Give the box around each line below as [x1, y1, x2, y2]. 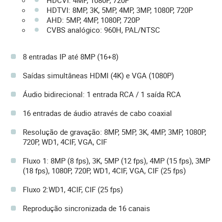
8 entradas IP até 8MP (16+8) [23, 51, 118, 61]
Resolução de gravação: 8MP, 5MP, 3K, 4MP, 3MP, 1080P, [23, 126, 206, 137]
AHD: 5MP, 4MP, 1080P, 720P [47, 14, 140, 25]
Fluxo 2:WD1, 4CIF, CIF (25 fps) [23, 184, 123, 194]
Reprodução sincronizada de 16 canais [23, 203, 150, 213]
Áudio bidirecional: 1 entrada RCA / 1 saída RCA [23, 89, 181, 99]
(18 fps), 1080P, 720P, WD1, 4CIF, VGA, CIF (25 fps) [23, 165, 186, 175]
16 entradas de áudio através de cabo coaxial [23, 108, 172, 118]
